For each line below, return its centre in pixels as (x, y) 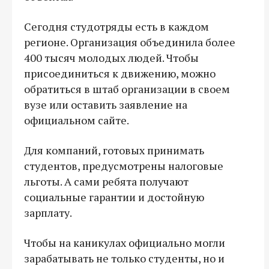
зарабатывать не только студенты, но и (124, 258)
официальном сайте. (77, 120)
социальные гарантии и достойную (114, 197)
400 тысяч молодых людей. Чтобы (111, 57)
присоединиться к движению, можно (120, 73)
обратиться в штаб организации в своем (127, 89)
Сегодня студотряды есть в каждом (116, 26)
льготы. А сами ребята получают (106, 181)
